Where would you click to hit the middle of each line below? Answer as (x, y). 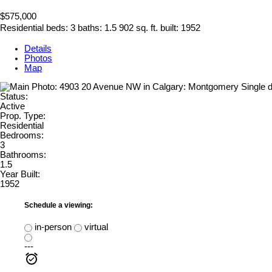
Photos (38, 59)
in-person (52, 227)
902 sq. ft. (138, 28)
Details (38, 49)
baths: (91, 28)
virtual (95, 227)
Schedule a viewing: (59, 206)
